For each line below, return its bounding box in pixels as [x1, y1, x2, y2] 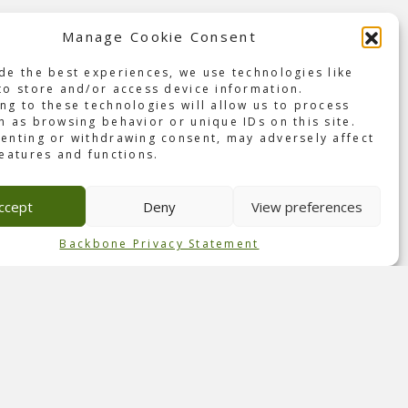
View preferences [250, 197, 362, 216]
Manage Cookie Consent [62, 27, 257, 46]
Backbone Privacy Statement [59, 236, 260, 251]
